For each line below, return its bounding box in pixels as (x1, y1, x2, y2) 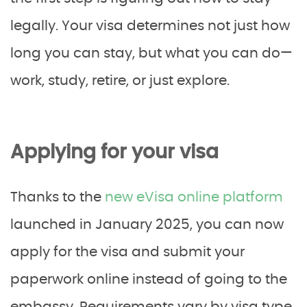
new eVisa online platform (105, 191, 283, 205)
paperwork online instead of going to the (10, 273, 287, 287)
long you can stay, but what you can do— (10, 47, 293, 61)
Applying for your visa (10, 143, 219, 163)
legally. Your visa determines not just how (10, 19, 290, 34)
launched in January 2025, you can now (10, 218, 284, 232)
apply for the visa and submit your (10, 245, 245, 260)
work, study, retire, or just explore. (10, 74, 233, 88)
